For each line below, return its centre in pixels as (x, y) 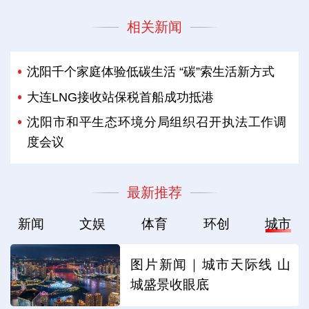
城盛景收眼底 (170, 285)
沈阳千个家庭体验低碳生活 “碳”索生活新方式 (151, 72)
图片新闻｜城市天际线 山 (211, 265)
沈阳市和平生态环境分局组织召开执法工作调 (157, 122)
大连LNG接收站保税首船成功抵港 (121, 97)
